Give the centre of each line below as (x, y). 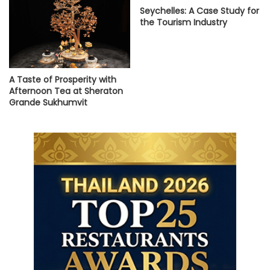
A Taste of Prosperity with (63, 79)
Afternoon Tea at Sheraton (66, 91)
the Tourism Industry (184, 23)
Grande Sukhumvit (48, 102)
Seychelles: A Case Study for (199, 11)
